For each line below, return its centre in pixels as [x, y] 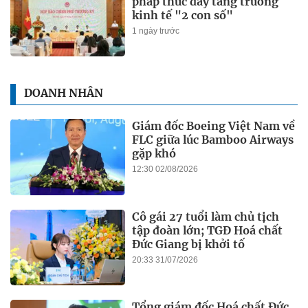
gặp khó [154, 154]
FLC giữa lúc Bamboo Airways [213, 140]
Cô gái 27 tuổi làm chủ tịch [206, 216]
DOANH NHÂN [64, 92]
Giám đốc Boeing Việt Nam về [214, 126]
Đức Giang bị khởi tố [189, 244]
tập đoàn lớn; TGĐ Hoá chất [208, 230]
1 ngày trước [156, 31]
